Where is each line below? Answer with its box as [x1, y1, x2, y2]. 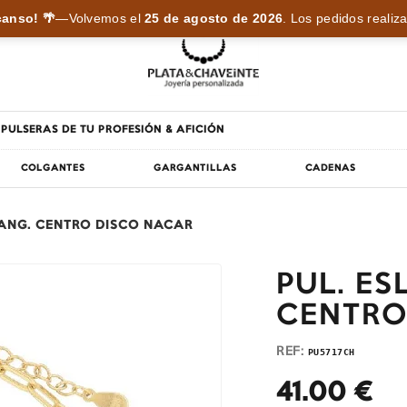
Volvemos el [68, 12, 145, 25]
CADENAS [304, 164, 356, 173]
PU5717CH [307, 346, 355, 357]
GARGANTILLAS [154, 164, 237, 173]
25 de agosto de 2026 [144, 12, 283, 25]
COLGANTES [21, 164, 86, 173]
